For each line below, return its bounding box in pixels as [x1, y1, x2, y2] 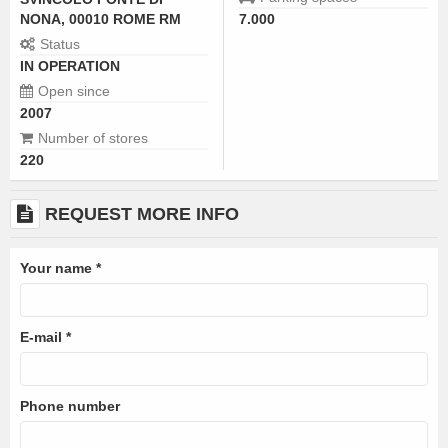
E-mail [20, 329, 66, 345]
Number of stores [38, 130, 152, 146]
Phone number [20, 398, 120, 414]
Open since [38, 83, 114, 99]
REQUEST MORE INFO [45, 204, 239, 224]
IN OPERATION [20, 58, 120, 74]
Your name [20, 260, 96, 276]
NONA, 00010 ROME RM [20, 11, 181, 27]
